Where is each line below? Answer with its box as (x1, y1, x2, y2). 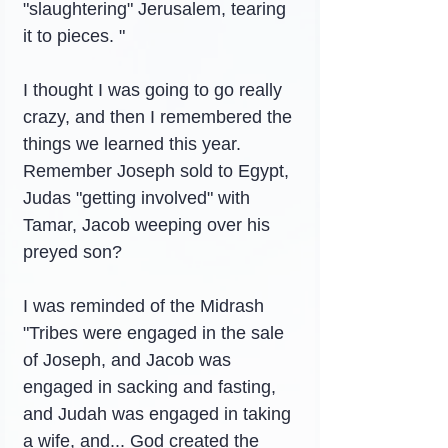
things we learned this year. (23, 134, 246, 154)
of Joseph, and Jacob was (23, 350, 236, 370)
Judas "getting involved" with (23, 188, 255, 208)
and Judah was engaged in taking (23, 404, 296, 424)
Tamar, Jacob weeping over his (23, 215, 275, 235)
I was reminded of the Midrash (23, 296, 269, 316)
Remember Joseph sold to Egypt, (23, 161, 294, 181)
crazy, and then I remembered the (23, 107, 297, 127)
